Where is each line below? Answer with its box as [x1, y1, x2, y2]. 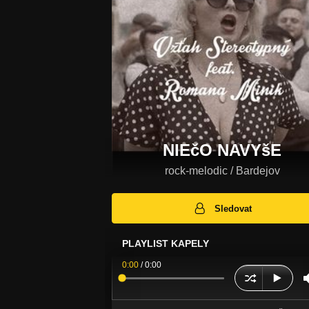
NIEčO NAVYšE [163, 141, 281, 159]
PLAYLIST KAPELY [122, 238, 209, 250]
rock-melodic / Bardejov [164, 165, 280, 177]
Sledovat [215, 203, 252, 214]
